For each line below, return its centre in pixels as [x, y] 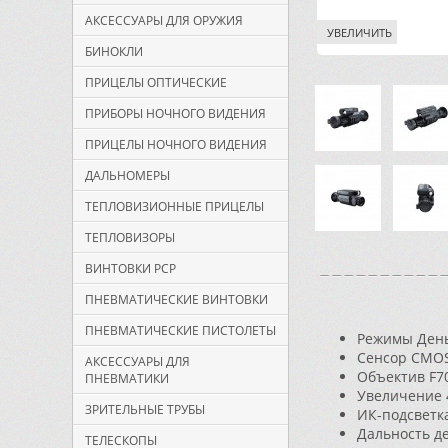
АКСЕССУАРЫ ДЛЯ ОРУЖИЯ [164, 20]
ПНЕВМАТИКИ [127, 378]
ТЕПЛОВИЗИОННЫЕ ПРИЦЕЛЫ [174, 206]
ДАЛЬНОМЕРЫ [127, 175]
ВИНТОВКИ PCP [130, 268]
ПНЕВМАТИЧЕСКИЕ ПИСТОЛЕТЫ [180, 330]
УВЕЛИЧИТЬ [359, 32]
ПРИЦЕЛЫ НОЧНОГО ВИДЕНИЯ [176, 144]
